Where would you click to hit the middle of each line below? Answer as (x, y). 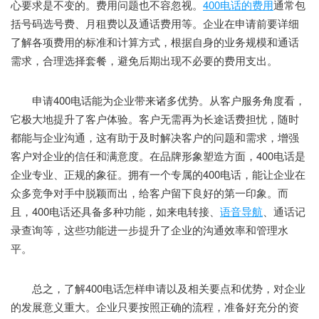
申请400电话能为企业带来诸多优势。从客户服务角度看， (158, 100)
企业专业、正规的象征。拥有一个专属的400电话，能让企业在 (158, 174)
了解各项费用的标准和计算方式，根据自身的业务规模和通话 (155, 42)
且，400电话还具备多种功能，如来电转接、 (115, 211)
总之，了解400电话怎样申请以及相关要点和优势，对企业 (158, 288)
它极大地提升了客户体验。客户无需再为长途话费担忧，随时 (155, 119)
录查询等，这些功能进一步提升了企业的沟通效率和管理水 (150, 230)
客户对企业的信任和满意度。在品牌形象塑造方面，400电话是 (158, 156)
